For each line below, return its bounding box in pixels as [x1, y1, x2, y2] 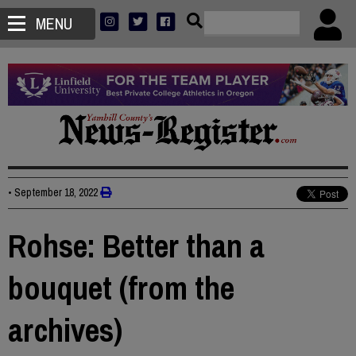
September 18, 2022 [14, 185, 98, 200]
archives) [8, 309, 122, 352]
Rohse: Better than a [8, 225, 265, 268]
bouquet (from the [8, 267, 234, 310]
